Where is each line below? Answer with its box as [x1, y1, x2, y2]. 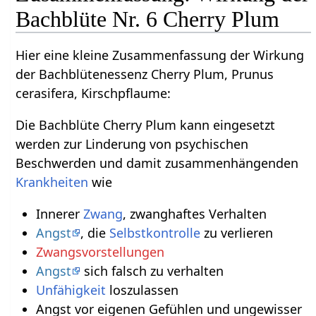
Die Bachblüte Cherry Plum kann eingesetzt [16, 116, 276, 133]
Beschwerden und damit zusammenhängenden [16, 154, 299, 171]
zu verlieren [200, 224, 273, 241]
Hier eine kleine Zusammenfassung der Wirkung [16, 46, 305, 63]
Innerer [35, 205, 83, 222]
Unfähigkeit [35, 281, 106, 298]
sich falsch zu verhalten [80, 262, 224, 279]
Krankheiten [16, 173, 89, 190]
